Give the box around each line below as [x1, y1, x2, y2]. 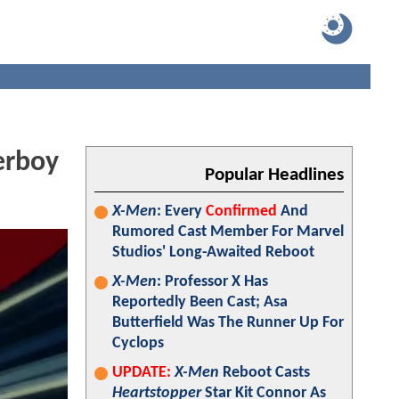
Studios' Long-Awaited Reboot [112, 244, 314, 261]
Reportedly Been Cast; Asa [112, 294, 288, 311]
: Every [157, 203, 206, 220]
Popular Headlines [205, 166, 344, 184]
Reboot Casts [219, 364, 310, 381]
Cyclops [112, 335, 164, 352]
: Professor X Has [157, 273, 268, 290]
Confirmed [206, 203, 277, 220]
